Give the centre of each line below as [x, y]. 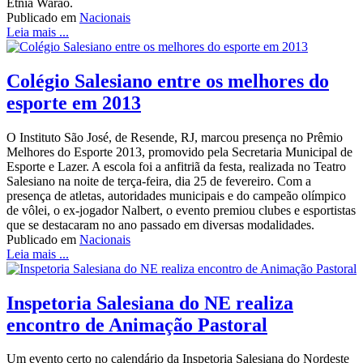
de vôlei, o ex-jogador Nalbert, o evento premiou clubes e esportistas [181, 210]
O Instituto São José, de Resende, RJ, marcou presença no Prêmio [175, 137]
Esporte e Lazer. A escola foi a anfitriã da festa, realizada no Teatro [176, 166]
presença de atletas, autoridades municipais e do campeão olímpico [176, 195]
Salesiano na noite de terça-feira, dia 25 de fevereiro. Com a [159, 181]
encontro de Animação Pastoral [137, 325]
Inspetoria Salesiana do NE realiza [150, 303]
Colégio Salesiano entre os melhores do [168, 81]
